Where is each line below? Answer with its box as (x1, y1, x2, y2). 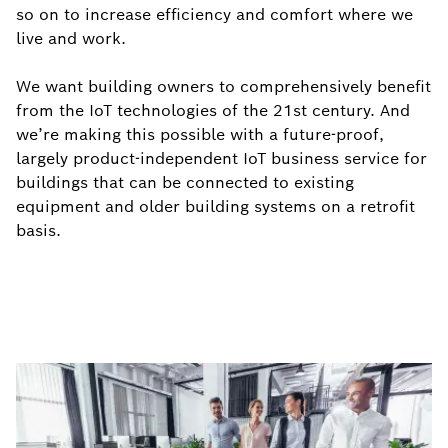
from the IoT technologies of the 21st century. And (16, 100, 410, 121)
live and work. (16, 28, 126, 49)
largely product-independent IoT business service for (16, 148, 427, 169)
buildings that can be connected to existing (16, 172, 354, 193)
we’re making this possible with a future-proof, (16, 124, 384, 145)
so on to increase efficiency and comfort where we (16, 4, 413, 25)
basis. (16, 220, 61, 241)
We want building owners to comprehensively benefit (16, 76, 431, 97)
